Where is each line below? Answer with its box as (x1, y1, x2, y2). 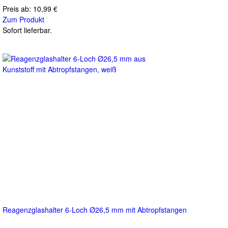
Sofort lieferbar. (3, 24, 52, 35)
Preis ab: (3, 3, 33, 14)
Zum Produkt (3, 14, 44, 24)
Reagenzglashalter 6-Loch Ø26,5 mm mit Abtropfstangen (3, 204, 187, 215)
